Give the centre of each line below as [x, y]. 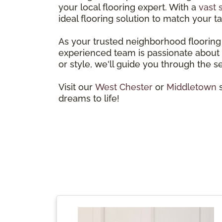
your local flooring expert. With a [129, 7]
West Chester [124, 87]
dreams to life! [89, 98]
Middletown [192, 87]
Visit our [77, 87]
